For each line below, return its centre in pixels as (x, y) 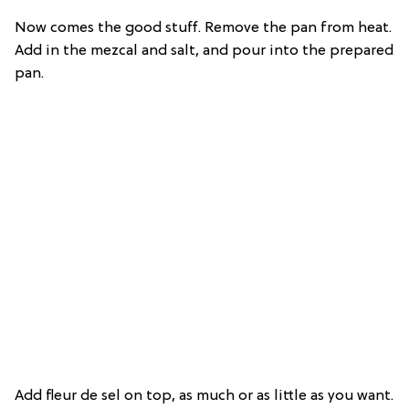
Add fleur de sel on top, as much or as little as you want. (204, 397)
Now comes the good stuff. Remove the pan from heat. (203, 29)
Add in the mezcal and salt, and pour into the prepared (204, 52)
